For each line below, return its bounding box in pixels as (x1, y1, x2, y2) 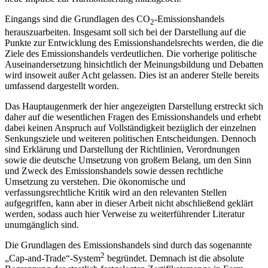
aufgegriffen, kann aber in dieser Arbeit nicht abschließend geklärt (5, 198, 253, 209)
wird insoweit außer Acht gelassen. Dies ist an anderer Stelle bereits (5, 70, 259, 81)
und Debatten (212, 59, 263, 70)
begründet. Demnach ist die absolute (105, 253, 244, 264)
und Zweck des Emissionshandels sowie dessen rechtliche (5, 166, 223, 176)
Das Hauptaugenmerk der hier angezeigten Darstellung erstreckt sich (5, 101, 263, 112)
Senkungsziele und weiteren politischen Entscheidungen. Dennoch (5, 133, 256, 144)
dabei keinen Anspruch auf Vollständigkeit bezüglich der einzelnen (5, 123, 256, 133)
